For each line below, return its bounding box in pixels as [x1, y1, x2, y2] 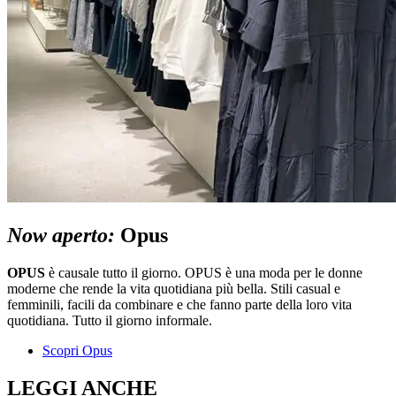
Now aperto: [7, 224, 115, 247]
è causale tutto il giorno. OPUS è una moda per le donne [45, 265, 362, 281]
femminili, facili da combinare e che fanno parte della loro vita [7, 297, 352, 313]
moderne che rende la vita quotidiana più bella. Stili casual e [7, 281, 340, 297]
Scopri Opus [42, 343, 112, 359]
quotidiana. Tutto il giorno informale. [7, 313, 212, 329]
